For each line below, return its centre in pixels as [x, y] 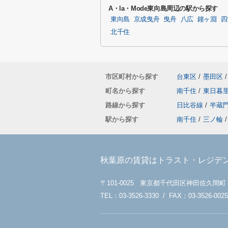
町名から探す [125, 91]
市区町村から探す [132, 77]
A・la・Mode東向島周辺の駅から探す [163, 8]
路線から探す [125, 105]
